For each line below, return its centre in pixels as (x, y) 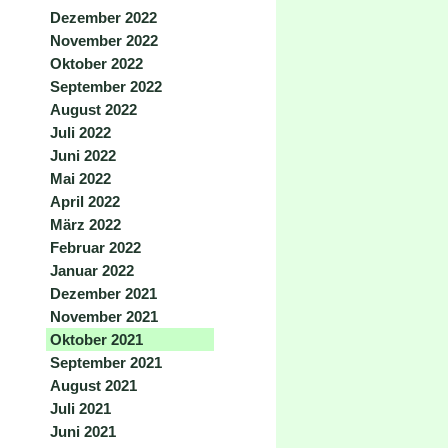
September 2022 (106, 86)
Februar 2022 (95, 247)
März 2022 (85, 224)
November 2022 (104, 40)
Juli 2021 (80, 408)
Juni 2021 (83, 431)
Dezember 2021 (103, 293)
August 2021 (93, 385)
